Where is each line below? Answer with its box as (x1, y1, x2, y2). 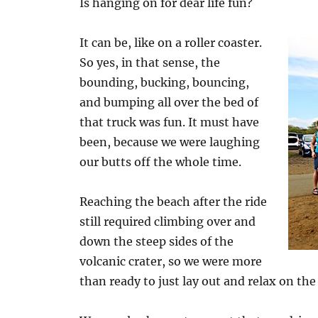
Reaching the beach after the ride (79, 194, 268, 209)
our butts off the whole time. (79, 155, 242, 169)
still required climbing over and (79, 214, 256, 229)
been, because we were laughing (79, 135, 261, 149)
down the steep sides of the (79, 234, 234, 248)
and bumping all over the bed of (79, 95, 259, 109)
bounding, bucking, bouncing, (79, 75, 250, 89)
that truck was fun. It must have (79, 115, 260, 129)
